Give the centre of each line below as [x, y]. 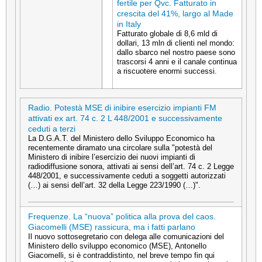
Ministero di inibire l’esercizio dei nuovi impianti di [112, 157]
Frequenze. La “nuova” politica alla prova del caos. [122, 216]
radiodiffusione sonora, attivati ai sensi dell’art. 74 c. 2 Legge [131, 166]
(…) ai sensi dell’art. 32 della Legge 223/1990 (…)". [114, 185]
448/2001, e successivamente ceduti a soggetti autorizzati [127, 175]
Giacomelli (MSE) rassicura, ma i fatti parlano [112, 227]
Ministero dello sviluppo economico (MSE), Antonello [117, 246]
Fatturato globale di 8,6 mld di [167, 33]
